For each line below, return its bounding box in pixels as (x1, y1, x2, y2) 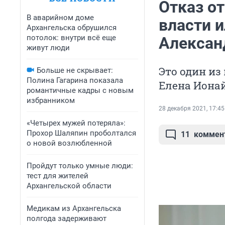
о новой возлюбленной (27, 139, 112, 148)
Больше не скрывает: (37, 66, 113, 75)
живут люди (27, 43, 70, 52)
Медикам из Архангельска (27, 204, 121, 213)
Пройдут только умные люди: (27, 161, 133, 170)
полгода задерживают (27, 214, 106, 223)
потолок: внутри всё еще (27, 33, 116, 42)
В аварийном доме (27, 13, 94, 22)
